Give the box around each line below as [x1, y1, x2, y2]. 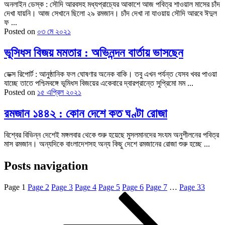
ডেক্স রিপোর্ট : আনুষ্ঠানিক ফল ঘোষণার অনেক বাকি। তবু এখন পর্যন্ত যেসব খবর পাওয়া [4, 70, 217, 79]
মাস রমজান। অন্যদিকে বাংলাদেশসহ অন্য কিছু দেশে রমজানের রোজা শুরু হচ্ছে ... [4, 140, 210, 149]
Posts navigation [4, 159, 88, 172]
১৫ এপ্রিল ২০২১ [37, 88, 81, 97]
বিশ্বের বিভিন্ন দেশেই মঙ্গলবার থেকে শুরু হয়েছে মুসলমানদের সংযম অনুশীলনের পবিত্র [4, 131, 219, 140]
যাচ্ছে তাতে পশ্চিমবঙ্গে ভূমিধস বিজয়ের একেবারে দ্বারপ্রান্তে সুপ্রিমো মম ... [4, 79, 193, 88]
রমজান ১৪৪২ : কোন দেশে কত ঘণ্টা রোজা [4, 107, 167, 121]
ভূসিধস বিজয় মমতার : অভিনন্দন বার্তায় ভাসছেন [4, 46, 183, 60]
